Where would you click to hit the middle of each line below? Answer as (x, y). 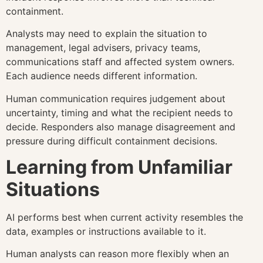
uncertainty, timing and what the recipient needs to (119, 112)
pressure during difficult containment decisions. (112, 141)
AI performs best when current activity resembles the (124, 217)
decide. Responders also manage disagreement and (121, 127)
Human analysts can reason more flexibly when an (117, 254)
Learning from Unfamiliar (119, 167)
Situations (53, 189)
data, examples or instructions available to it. (106, 231)
